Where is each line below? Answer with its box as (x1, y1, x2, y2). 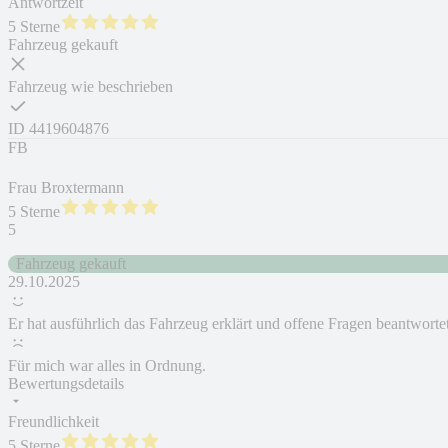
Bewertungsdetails (8, 375, 124, 393)
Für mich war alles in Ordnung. (8, 357, 206, 375)
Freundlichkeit (8, 413, 99, 431)
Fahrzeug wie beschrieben (8, 78, 173, 96)
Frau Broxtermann (8, 179, 124, 197)
